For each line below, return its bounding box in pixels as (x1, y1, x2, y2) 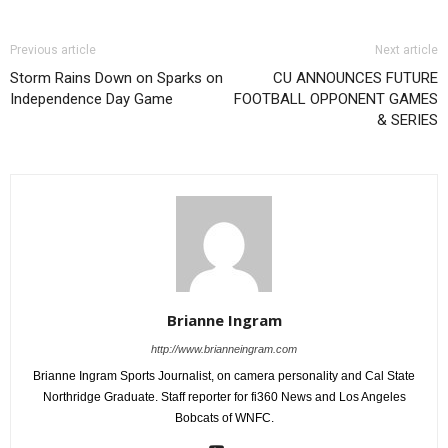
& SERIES (377, 111, 438, 130)
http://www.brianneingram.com (151, 343, 297, 356)
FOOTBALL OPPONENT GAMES (234, 90, 438, 109)
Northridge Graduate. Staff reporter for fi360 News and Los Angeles (42, 390, 406, 405)
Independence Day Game (10, 90, 173, 109)
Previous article (10, 43, 96, 58)
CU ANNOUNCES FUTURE (273, 69, 438, 88)
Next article (375, 43, 438, 58)
